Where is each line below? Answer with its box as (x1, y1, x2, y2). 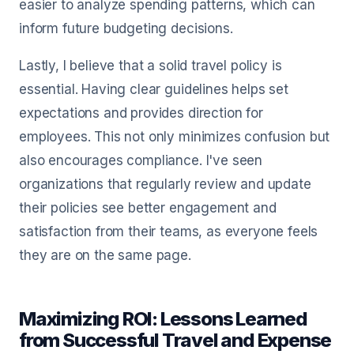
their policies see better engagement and (19, 200, 277, 216)
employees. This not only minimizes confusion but (19, 129, 330, 145)
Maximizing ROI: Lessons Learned (19, 307, 307, 330)
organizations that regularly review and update (19, 176, 311, 192)
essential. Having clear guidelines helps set (19, 81, 288, 97)
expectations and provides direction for (19, 105, 263, 121)
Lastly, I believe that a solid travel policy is (19, 58, 282, 73)
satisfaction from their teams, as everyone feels (19, 224, 318, 239)
